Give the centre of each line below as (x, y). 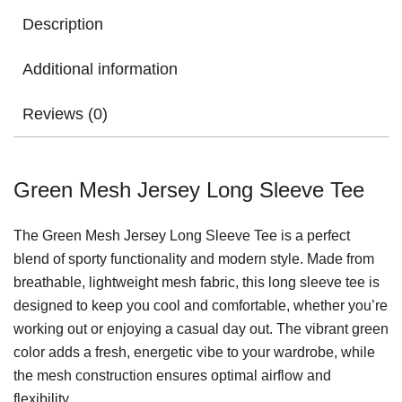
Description (63, 24)
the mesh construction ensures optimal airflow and (172, 375)
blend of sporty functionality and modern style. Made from (194, 258)
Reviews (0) (65, 114)
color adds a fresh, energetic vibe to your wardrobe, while (194, 352)
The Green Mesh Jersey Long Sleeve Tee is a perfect (182, 235)
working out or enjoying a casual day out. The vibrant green (201, 328)
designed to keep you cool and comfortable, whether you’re (201, 305)
